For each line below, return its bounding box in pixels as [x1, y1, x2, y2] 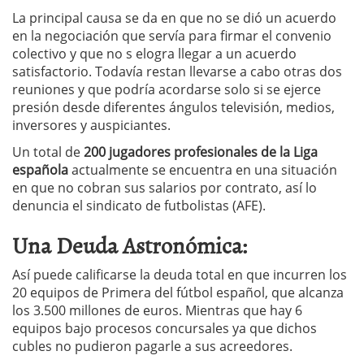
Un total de [12, 142, 80, 161]
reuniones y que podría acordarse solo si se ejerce [12, 80, 321, 98]
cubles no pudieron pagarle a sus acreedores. [12, 336, 292, 355]
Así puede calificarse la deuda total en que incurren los [12, 265, 347, 284]
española [12, 160, 68, 179]
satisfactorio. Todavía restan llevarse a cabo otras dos [12, 62, 342, 80]
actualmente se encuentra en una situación [68, 160, 337, 179]
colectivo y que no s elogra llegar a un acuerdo [12, 44, 297, 63]
